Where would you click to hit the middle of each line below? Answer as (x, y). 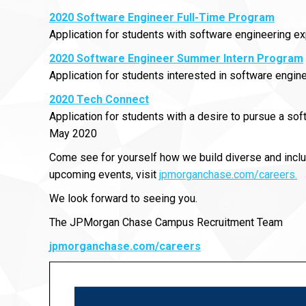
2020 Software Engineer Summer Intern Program (176, 58)
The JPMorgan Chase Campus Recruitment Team (166, 222)
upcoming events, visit (104, 175)
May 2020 (73, 134)
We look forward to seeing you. (123, 198)
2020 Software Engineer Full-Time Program (162, 17)
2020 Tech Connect (99, 99)
